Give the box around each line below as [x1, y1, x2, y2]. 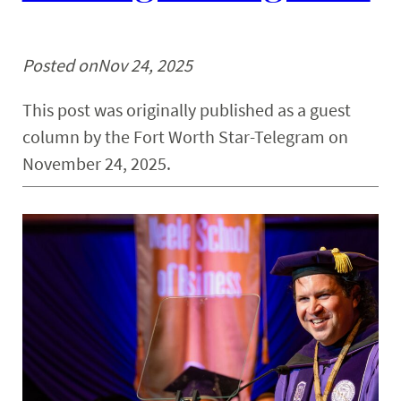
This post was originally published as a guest [21, 98, 351, 121]
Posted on [21, 53, 98, 76]
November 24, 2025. [21, 151, 171, 175]
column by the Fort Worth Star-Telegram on [21, 124, 348, 148]
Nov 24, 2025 [97, 53, 192, 76]
